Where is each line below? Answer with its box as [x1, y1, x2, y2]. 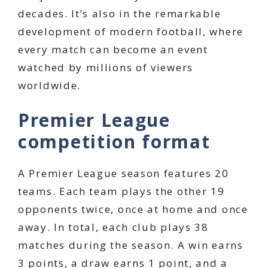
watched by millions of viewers [18, 60, 193, 74]
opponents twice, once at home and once [18, 202, 248, 216]
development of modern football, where [18, 24, 243, 38]
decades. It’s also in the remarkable [18, 6, 221, 20]
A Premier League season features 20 [18, 166, 229, 180]
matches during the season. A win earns [18, 238, 243, 252]
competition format [18, 129, 211, 154]
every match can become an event [18, 42, 208, 56]
